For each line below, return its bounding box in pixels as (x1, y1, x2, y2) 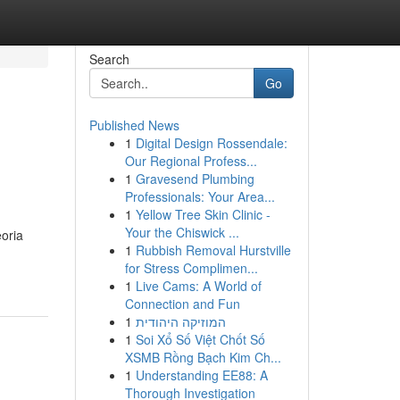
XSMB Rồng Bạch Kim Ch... (124, 348, 281, 366)
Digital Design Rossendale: (135, 134, 287, 152)
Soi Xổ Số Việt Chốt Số (135, 330, 265, 348)
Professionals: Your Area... (124, 187, 275, 205)
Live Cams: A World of (135, 277, 262, 295)
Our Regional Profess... (124, 152, 257, 170)
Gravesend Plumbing (135, 170, 254, 187)
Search (88, 50, 129, 68)
